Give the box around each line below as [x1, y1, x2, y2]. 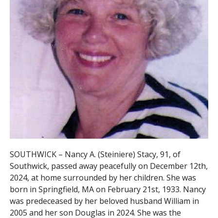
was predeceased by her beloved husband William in [9, 195, 199, 206]
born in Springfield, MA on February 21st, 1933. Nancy [9, 183, 206, 195]
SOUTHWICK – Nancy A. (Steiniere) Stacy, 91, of [9, 148, 181, 160]
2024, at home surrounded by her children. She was [9, 172, 196, 183]
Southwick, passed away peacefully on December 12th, [9, 160, 208, 171]
